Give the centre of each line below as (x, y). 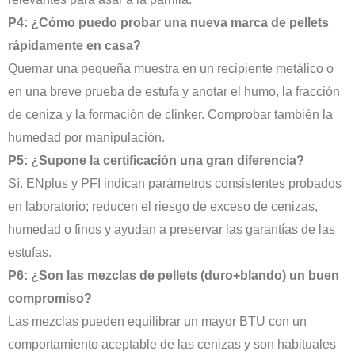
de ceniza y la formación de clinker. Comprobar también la (170, 115)
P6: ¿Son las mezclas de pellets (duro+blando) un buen (174, 276)
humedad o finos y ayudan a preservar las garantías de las (172, 230)
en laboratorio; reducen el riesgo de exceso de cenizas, (163, 207)
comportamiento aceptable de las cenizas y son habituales (172, 345)
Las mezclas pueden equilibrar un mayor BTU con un (157, 322)
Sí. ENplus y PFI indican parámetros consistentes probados (175, 184)
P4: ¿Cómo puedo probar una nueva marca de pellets (168, 23)
